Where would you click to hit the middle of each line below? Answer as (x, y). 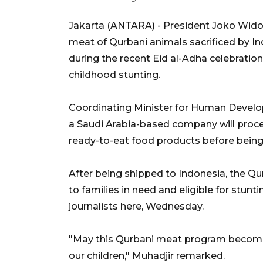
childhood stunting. (114, 75)
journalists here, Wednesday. (136, 206)
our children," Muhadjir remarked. (147, 255)
